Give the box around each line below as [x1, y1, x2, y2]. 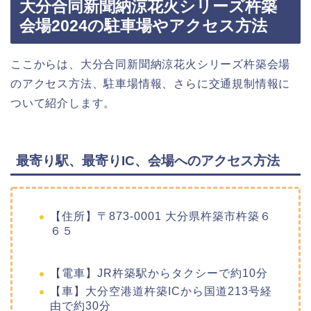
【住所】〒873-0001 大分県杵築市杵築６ [50, 210, 271, 222]
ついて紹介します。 [10, 97, 116, 110]
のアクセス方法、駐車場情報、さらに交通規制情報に [10, 78, 291, 90]
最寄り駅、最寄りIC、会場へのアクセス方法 [16, 153, 280, 168]
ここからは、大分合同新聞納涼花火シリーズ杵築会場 [10, 58, 291, 71]
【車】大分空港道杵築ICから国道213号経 [50, 285, 272, 298]
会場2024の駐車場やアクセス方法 [19, 17, 267, 35]
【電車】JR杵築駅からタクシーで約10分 [50, 267, 268, 279]
